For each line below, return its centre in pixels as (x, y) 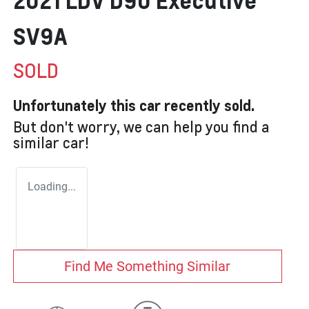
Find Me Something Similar (148, 267)
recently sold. (208, 106)
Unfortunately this (76, 106)
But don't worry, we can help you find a (141, 127)
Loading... (52, 187)
